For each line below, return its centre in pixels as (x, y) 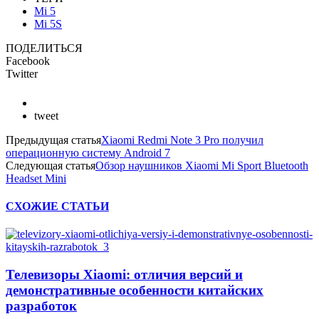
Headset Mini (36, 178)
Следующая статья (51, 165)
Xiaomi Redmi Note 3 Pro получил (182, 140)
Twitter (22, 73)
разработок (41, 305)
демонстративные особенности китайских (135, 290)
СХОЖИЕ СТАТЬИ (57, 206)
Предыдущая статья (53, 140)
